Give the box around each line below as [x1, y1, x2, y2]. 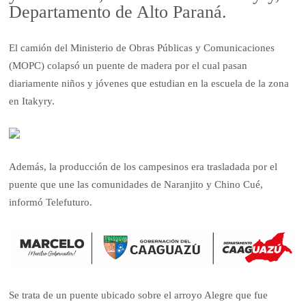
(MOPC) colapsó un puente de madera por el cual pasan [9, 59, 248, 71]
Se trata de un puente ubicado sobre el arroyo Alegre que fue [9, 290, 268, 301]
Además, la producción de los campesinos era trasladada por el [9, 161, 278, 172]
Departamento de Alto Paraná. [9, 2, 227, 23]
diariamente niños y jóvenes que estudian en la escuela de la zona [9, 77, 290, 89]
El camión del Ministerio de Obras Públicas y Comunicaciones [9, 42, 275, 53]
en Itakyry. [9, 95, 55, 107]
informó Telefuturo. [9, 196, 93, 208]
